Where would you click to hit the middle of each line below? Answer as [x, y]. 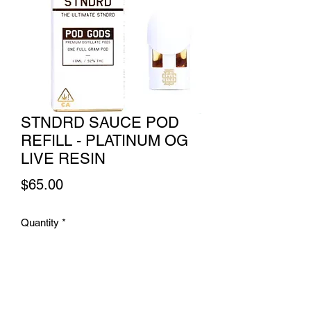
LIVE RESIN [63, 159]
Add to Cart [111, 294]
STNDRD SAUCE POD [100, 123]
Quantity [40, 222]
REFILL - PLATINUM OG [104, 141]
